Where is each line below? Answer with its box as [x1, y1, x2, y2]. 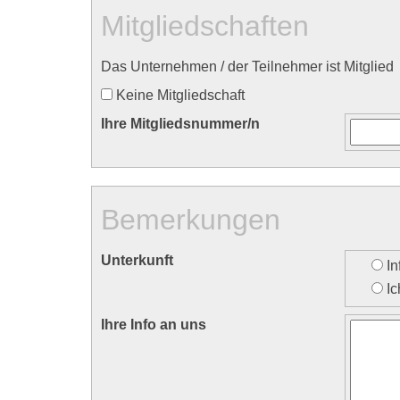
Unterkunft [101, 253, 173, 269]
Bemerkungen [101, 204, 280, 237]
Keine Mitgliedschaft [116, 87, 245, 104]
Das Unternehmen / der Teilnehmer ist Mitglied [101, 59, 394, 75]
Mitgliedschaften [101, 10, 309, 43]
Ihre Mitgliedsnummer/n [101, 116, 260, 132]
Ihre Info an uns [101, 317, 206, 333]
